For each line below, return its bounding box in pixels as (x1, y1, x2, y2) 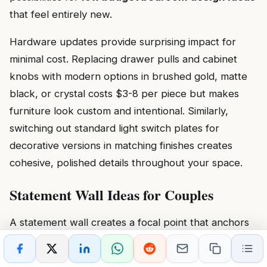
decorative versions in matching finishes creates (10, 139, 232, 152)
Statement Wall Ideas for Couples (10, 184, 213, 206)
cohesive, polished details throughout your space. (10, 157, 243, 169)
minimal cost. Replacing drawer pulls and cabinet (10, 53, 237, 66)
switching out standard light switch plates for (10, 122, 219, 135)
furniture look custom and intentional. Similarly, (10, 105, 228, 117)
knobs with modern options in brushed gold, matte (10, 70, 247, 83)
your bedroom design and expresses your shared (10, 234, 241, 246)
